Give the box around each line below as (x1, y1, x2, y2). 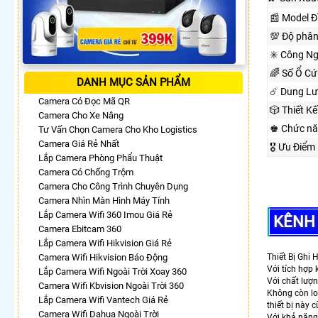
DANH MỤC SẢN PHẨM (77, 75, 190, 89)
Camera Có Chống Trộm (38, 166, 133, 177)
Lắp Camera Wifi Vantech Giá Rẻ (38, 294, 168, 305)
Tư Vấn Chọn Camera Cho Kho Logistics (38, 124, 197, 135)
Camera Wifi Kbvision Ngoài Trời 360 (38, 280, 184, 291)
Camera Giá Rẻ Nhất (38, 138, 119, 149)
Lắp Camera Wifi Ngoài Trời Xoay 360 (38, 265, 187, 277)
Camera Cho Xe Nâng (38, 109, 124, 121)
